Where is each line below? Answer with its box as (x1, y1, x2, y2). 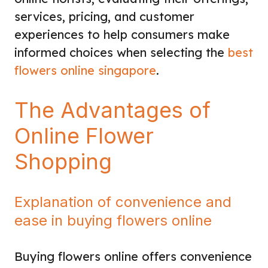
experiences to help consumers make (14, 26, 230, 42)
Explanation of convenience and (14, 193, 232, 211)
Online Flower (14, 122, 154, 149)
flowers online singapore (14, 62, 156, 78)
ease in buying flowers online (14, 211, 212, 229)
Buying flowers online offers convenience (14, 248, 252, 264)
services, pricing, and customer (14, 8, 194, 24)
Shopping (14, 148, 112, 175)
